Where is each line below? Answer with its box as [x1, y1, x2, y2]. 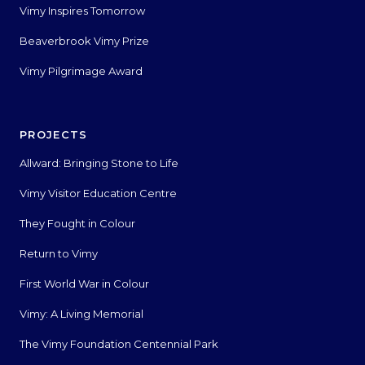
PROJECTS [20, 127, 88, 141]
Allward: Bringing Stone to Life [20, 156, 178, 169]
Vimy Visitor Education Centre [20, 186, 177, 200]
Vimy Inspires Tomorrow [20, 3, 145, 17]
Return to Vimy [20, 246, 98, 260]
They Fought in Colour [20, 216, 135, 230]
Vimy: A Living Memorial [20, 306, 143, 320]
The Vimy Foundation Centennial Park [20, 336, 218, 350]
